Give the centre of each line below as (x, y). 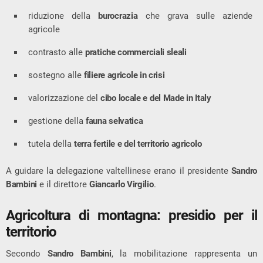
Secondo (27, 253)
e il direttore (63, 185)
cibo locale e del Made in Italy (156, 98)
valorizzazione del (64, 98)
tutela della (51, 144)
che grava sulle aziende (195, 16)
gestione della (57, 121)
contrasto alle (57, 53)
